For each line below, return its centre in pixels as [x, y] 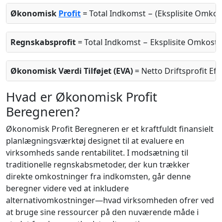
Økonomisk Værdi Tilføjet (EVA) [72, 71]
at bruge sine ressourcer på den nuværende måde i [102, 212]
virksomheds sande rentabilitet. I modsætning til [97, 152]
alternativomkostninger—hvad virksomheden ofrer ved [110, 200]
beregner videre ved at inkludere [67, 188]
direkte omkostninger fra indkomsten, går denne [98, 176]
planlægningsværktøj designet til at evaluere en [95, 140]
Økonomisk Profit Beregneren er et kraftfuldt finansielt [110, 129]
